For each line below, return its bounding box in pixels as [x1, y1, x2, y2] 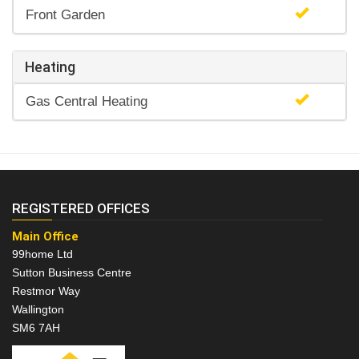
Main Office [12, 229, 79, 244]
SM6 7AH [12, 321, 60, 335]
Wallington [12, 303, 64, 317]
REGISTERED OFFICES [12, 200, 150, 217]
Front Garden [26, 7, 105, 23]
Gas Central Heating [26, 94, 147, 110]
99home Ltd [12, 248, 73, 261]
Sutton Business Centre [12, 266, 131, 280]
